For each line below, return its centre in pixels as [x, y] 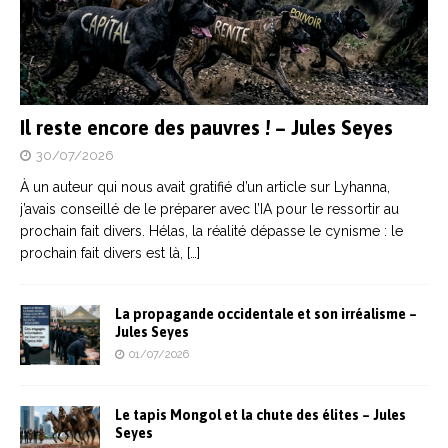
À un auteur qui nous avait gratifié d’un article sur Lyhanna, [205, 186]
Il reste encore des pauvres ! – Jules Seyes [206, 127]
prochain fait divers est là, [103, 252]
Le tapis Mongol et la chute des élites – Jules [260, 415]
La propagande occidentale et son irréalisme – [266, 313]
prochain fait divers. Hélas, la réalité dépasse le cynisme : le [211, 230]
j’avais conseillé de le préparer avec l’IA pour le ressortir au [209, 208]
